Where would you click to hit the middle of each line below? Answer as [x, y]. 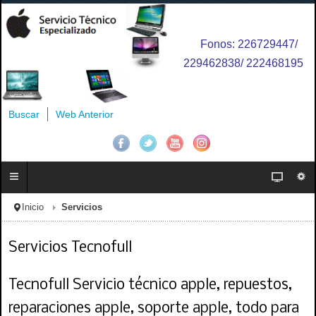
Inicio [33, 208]
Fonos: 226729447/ [249, 44]
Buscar [24, 114]
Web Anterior [85, 114]
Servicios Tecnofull [70, 248]
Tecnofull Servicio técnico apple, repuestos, [150, 285]
